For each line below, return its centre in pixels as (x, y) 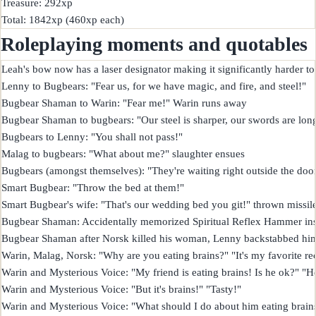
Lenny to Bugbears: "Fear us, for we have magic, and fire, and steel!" (154, 86)
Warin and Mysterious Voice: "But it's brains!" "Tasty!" (121, 290)
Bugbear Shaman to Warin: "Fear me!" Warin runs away (124, 103)
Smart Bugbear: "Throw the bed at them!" (93, 188)
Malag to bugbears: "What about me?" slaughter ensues (123, 154)
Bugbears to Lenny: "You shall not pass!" (92, 137)
